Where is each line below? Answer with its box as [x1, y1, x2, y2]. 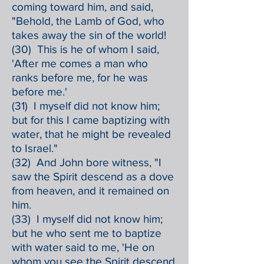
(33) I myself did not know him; [12, 213, 163, 225]
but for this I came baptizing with [12, 114, 170, 126]
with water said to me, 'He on [12, 241, 154, 253]
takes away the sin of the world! [12, 29, 166, 41]
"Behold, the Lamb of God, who [12, 15, 164, 27]
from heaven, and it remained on [12, 184, 169, 197]
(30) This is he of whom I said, [12, 43, 159, 55]
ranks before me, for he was [12, 71, 148, 84]
